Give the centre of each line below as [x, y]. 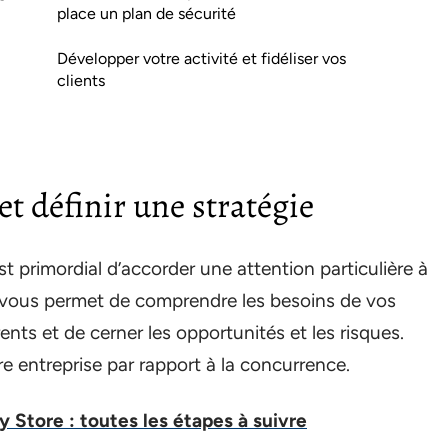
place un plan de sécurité [146, 13]
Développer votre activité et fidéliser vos [201, 58]
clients [81, 80]
